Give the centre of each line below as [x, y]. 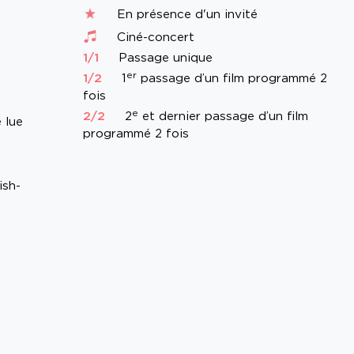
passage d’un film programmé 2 [232, 78]
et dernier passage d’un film [223, 116]
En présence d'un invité [185, 14]
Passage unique [163, 58]
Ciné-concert [153, 37]
